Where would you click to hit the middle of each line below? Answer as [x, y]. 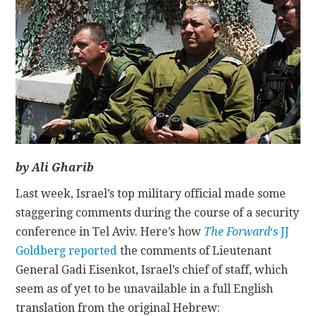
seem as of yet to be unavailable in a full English [145, 289]
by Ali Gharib [55, 168]
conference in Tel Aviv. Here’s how [110, 232]
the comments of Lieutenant [195, 251]
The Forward [237, 232]
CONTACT [66, 31]
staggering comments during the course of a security [158, 213]
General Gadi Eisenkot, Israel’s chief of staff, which [152, 270]
